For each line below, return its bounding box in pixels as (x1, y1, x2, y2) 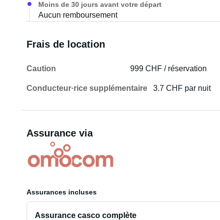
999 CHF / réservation (130, 64, 207, 73)
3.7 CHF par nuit (153, 84, 211, 92)
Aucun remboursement (38, 11, 117, 19)
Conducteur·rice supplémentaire (26, 84, 147, 92)
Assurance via (26, 128, 93, 138)
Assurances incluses (26, 188, 97, 196)
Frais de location (26, 39, 105, 50)
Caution (26, 64, 56, 73)
